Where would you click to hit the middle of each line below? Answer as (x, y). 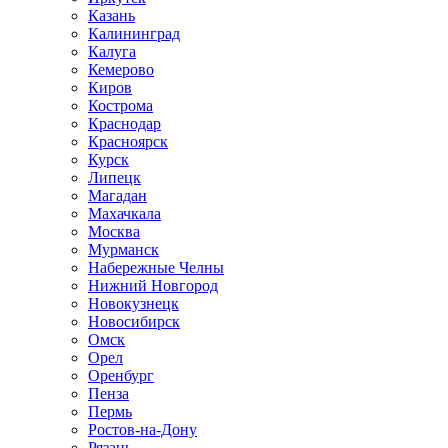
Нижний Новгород (153, 285)
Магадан (117, 195)
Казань (111, 15)
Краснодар (124, 123)
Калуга (112, 51)
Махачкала (124, 213)
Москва (114, 231)
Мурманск (123, 249)
